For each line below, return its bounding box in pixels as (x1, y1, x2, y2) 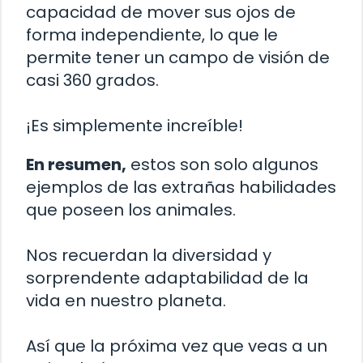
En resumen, (26, 153, 126, 177)
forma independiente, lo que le (26, 23, 278, 47)
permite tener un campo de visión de (26, 46, 330, 70)
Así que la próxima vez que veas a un (26, 335, 327, 358)
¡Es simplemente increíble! (26, 114, 243, 138)
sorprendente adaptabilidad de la (26, 267, 309, 290)
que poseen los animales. (26, 199, 236, 222)
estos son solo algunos (126, 153, 318, 177)
